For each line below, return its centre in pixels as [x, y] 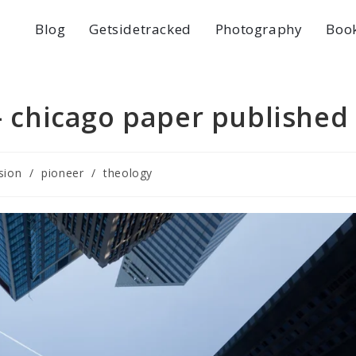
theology [128, 173]
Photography [259, 29]
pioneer [63, 173]
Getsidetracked [140, 29]
